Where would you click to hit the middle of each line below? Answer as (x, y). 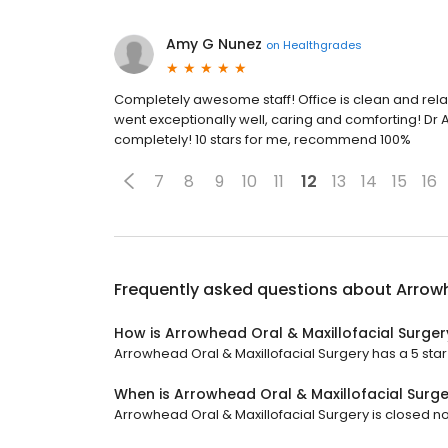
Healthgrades (322, 44)
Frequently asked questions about (255, 290)
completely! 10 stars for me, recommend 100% (262, 140)
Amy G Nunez (214, 44)
